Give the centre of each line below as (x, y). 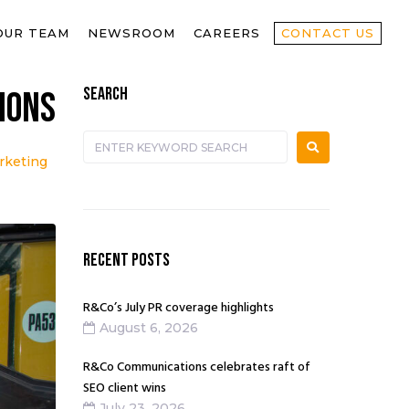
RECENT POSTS (126, 261)
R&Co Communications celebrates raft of (197, 368)
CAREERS (227, 33)
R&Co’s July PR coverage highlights (178, 309)
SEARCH (105, 94)
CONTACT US (328, 33)
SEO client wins (126, 389)
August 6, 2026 (149, 328)
